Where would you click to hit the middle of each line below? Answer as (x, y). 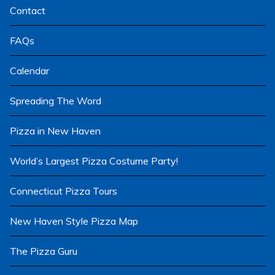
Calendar (29, 70)
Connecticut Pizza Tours (64, 191)
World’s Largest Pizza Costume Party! (94, 161)
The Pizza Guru (44, 251)
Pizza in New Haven (55, 130)
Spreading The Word (56, 100)
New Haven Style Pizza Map (74, 221)
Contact (28, 10)
